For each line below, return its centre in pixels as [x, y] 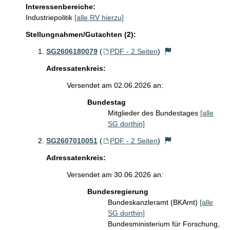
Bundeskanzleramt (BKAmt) [154, 202]
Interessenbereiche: [61, 7]
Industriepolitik [49, 17]
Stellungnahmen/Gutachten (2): [81, 34]
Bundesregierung [118, 191]
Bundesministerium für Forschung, [164, 224]
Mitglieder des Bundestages [154, 113]
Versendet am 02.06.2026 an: [115, 85]
